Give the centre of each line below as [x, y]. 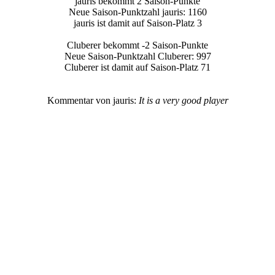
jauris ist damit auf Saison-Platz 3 [137, 23]
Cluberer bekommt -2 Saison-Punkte [137, 45]
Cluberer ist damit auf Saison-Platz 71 [137, 67]
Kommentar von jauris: [93, 100]
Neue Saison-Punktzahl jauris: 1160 [137, 12]
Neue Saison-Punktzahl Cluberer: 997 [137, 56]
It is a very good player [183, 100]
